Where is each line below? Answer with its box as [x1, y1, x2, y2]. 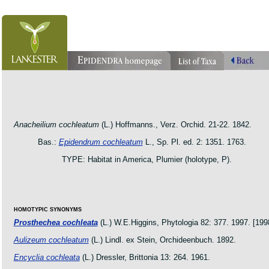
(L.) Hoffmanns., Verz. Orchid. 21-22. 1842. [98, 120, 252, 129]
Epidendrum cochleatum [58, 138, 143, 147]
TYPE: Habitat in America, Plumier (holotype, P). [61, 155, 232, 164]
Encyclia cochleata [13, 253, 80, 262]
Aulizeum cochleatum [13, 235, 89, 244]
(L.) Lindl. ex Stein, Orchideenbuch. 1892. [88, 235, 236, 244]
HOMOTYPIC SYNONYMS [13, 207, 82, 213]
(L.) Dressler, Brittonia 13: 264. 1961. [79, 253, 210, 262]
